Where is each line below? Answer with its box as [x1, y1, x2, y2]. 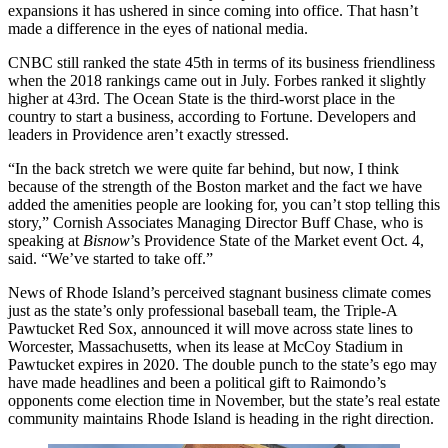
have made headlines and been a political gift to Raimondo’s [8, 374, 386, 392]
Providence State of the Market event [144, 232, 377, 250]
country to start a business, [8, 108, 178, 126]
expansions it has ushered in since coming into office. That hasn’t [8, 2, 418, 20]
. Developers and [309, 108, 416, 126]
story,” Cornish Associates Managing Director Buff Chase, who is [8, 214, 423, 232]
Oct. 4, [377, 232, 424, 250]
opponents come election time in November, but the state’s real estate [8, 392, 440, 410]
